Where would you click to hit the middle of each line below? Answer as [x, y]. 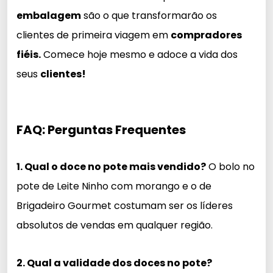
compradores [206, 35]
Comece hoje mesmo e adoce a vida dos [139, 54]
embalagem [49, 15]
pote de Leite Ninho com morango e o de [114, 186]
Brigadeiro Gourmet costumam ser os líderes [125, 205]
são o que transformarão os [149, 15]
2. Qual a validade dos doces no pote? [114, 263]
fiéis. [29, 54]
